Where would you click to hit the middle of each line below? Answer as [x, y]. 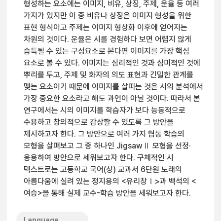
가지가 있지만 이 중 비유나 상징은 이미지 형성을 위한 [108, 16]
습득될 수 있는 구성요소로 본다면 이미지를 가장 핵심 [107, 51]
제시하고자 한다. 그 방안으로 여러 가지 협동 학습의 [104, 134]
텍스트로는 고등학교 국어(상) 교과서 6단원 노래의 [103, 169]
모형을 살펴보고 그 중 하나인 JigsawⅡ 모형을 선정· [107, 146]
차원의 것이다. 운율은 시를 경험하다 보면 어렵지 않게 [108, 39]
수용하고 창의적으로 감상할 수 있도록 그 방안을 [99, 122]
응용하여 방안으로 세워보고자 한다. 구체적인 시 [99, 158]
